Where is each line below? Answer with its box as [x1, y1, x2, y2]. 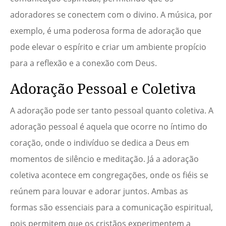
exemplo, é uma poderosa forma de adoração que [10, 25, 201, 37]
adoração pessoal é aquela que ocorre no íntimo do [10, 121, 207, 133]
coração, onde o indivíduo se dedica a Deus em [10, 137, 189, 149]
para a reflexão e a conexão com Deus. [10, 58, 157, 69]
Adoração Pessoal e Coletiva [10, 79, 196, 98]
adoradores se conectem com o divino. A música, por [10, 9, 212, 21]
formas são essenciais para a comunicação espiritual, [10, 202, 213, 213]
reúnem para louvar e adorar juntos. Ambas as [10, 186, 188, 197]
